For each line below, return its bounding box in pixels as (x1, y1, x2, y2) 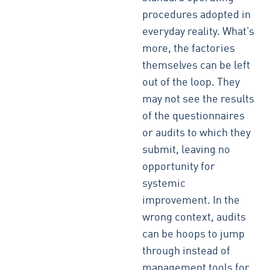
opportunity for (142, 162, 216, 172)
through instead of (142, 246, 231, 257)
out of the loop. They (142, 77, 240, 88)
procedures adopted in (142, 10, 251, 20)
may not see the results (142, 94, 255, 105)
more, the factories (142, 43, 236, 54)
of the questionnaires (142, 111, 245, 122)
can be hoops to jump (142, 229, 245, 240)
